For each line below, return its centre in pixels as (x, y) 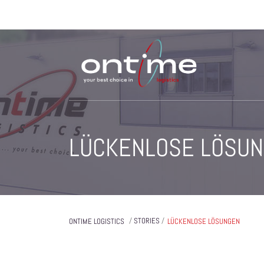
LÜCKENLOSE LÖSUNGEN (204, 222)
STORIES (147, 221)
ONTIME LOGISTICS (97, 222)
